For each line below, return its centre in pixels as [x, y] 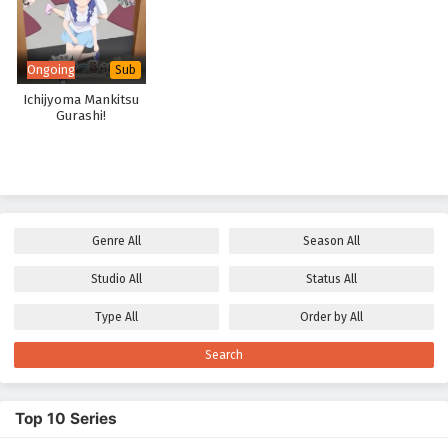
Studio [110, 279]
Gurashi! [81, 116]
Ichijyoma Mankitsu [81, 100]
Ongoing [51, 70]
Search [224, 355]
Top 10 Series [66, 419]
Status [325, 279]
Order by [325, 317]
